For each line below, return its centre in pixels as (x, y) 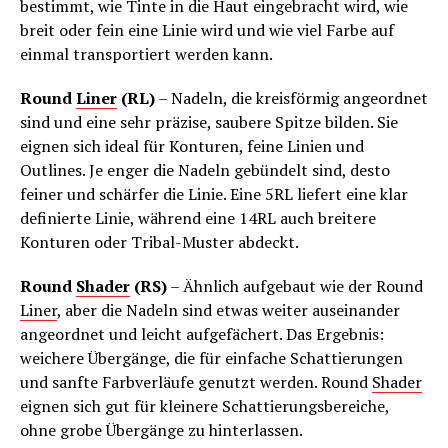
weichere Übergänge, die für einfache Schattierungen (211, 358)
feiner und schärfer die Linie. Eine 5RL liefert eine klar (214, 194)
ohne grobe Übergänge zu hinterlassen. (161, 430)
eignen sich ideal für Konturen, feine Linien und (192, 146)
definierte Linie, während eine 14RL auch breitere (198, 218)
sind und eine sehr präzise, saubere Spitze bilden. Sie (209, 122)
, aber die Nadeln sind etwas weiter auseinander (228, 310)
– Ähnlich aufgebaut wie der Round (295, 286)
